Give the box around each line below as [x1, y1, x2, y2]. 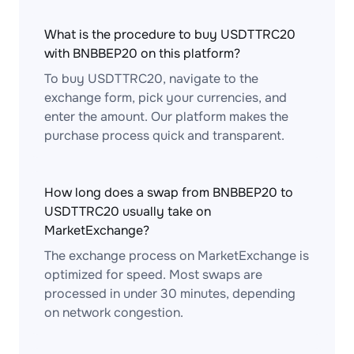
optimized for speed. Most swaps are [44, 266, 262, 283]
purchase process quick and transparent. [44, 127, 284, 144]
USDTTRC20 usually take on [44, 203, 211, 220]
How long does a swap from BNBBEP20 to [44, 184, 293, 201]
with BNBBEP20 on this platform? [44, 45, 240, 62]
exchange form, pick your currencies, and [44, 89, 287, 106]
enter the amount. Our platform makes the [44, 108, 288, 125]
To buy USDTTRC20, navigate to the [44, 70, 258, 87]
